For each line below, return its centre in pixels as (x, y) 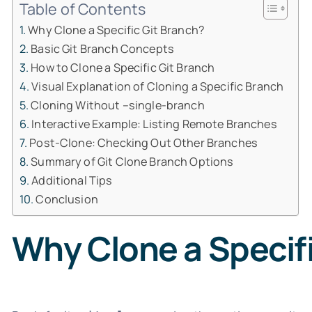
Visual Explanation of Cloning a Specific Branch (158, 86)
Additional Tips (72, 180)
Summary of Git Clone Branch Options (132, 162)
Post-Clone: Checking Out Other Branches (143, 143)
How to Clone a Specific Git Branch (123, 68)
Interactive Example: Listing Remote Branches (154, 124)
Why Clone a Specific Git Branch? (116, 30)
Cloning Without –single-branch (118, 105)
